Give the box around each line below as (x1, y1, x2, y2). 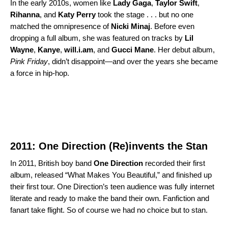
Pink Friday (10, 56, 48, 66)
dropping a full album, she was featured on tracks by (10, 33, 183, 42)
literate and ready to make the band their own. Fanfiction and (10, 193, 209, 203)
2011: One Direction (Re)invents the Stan (10, 140, 208, 152)
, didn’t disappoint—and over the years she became (48, 56, 218, 66)
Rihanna (10, 10, 40, 19)
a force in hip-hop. (10, 68, 69, 77)
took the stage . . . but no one (98, 10, 193, 19)
